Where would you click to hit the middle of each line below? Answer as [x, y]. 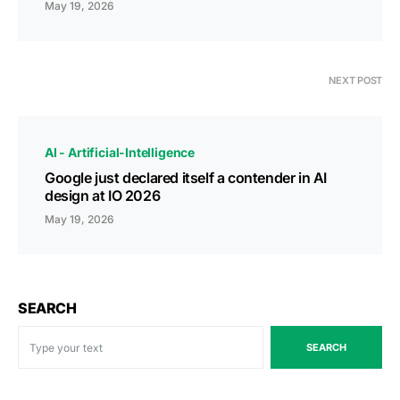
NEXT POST [355, 80]
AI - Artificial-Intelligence [120, 152]
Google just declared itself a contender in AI [186, 178]
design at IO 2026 [103, 196]
